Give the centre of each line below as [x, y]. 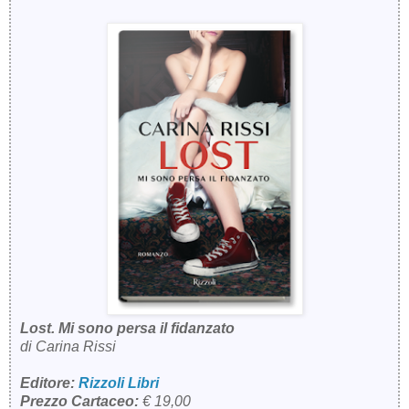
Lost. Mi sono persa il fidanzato [127, 328]
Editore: [49, 383]
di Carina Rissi [68, 346]
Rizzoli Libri [119, 383]
